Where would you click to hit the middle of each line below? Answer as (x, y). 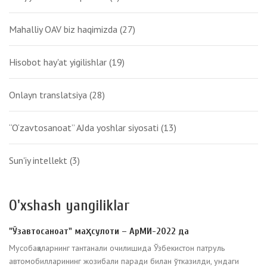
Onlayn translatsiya (49, 95)
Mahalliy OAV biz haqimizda (64, 30)
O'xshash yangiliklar (69, 206)
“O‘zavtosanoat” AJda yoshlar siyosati (85, 128)
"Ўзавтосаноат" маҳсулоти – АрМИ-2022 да (99, 232)
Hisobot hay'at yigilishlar (59, 62)
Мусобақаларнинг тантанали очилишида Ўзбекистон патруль (117, 248)
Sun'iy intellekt (39, 161)
